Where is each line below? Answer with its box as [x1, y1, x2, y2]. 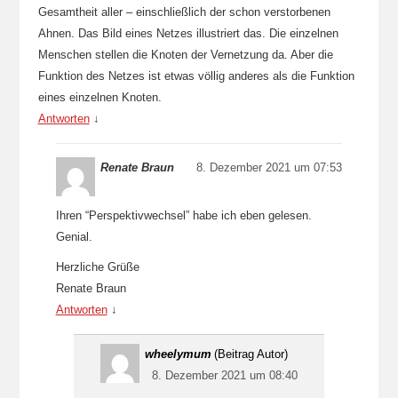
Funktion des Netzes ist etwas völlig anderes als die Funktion [37, 69, 354, 83]
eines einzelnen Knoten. [37, 91, 162, 104]
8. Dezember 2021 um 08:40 [152, 369, 298, 382]
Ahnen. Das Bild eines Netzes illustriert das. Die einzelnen [37, 27, 338, 40]
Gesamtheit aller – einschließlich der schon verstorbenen [37, 5, 330, 19]
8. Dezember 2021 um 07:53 [196, 161, 343, 174]
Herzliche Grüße [55, 260, 139, 274]
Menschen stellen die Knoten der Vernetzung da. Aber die [37, 48, 333, 61]
